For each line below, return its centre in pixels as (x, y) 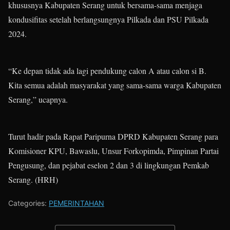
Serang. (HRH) (33, 180)
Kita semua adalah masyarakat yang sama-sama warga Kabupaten (115, 85)
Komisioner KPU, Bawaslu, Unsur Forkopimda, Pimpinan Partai (113, 151)
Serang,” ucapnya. (38, 100)
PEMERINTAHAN (76, 203)
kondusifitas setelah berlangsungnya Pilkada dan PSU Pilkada (108, 20)
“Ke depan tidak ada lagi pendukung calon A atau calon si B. (107, 71)
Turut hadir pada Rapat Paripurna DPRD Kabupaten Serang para (113, 137)
